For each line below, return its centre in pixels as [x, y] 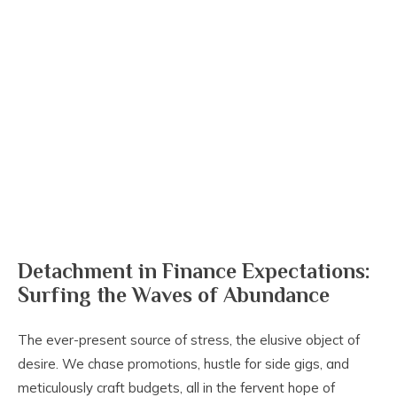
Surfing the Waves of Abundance [174, 295]
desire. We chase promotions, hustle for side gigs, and [183, 364]
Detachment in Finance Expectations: [194, 271]
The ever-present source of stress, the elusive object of [189, 340]
